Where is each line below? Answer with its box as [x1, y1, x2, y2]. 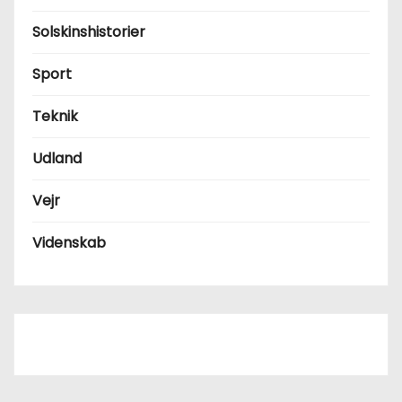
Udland [32, 147, 82, 169]
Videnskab [32, 232, 106, 253]
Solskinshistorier [32, 21, 145, 42]
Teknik [32, 105, 78, 127]
